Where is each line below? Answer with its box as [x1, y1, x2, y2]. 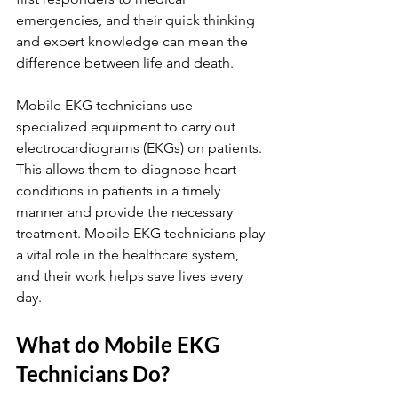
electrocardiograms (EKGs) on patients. [16, 139, 266, 156]
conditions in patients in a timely [16, 182, 224, 199]
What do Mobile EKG [16, 331, 224, 357]
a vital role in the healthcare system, [16, 246, 243, 263]
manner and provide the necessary [16, 203, 236, 220]
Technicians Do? [16, 361, 170, 386]
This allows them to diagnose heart [16, 161, 240, 178]
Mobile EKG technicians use [16, 97, 196, 114]
